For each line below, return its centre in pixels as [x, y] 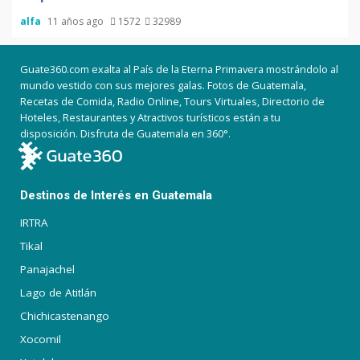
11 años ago [77, 21]
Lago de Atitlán [58, 292]
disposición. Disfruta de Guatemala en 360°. [125, 133]
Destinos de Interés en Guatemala [116, 195]
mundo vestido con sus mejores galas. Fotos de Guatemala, [163, 85]
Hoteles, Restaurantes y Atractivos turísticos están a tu [150, 117]
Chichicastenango [65, 316]
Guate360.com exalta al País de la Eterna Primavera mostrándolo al [179, 69]
